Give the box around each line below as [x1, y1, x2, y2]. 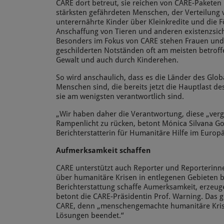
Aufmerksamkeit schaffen [56, 146, 150, 155]
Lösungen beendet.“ [56, 211, 123, 220]
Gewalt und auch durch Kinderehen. [56, 55, 178, 65]
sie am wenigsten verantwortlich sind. [56, 92, 184, 101]
